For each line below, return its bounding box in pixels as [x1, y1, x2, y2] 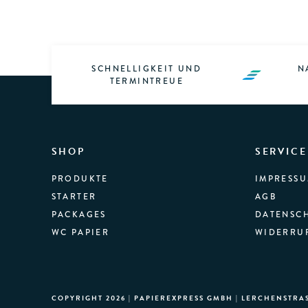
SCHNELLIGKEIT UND [91, 63, 202, 76]
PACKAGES [51, 208, 107, 221]
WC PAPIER [51, 226, 110, 239]
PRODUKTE [51, 173, 109, 186]
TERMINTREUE [109, 75, 184, 88]
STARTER [51, 190, 97, 203]
